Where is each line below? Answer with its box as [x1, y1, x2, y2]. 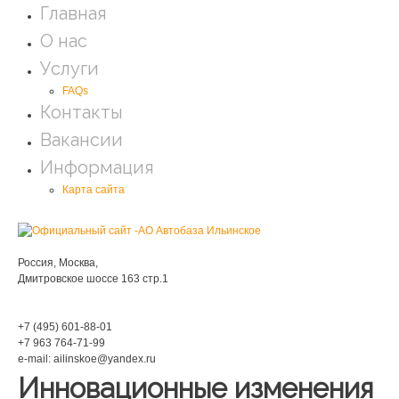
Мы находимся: [261, 229, 378, 248]
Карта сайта [62, 183, 125, 196]
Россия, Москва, [18, 256, 98, 269]
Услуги [40, 58, 99, 79]
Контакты [40, 102, 123, 123]
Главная [40, 3, 107, 24]
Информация [40, 157, 154, 178]
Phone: [18, 293, 70, 312]
